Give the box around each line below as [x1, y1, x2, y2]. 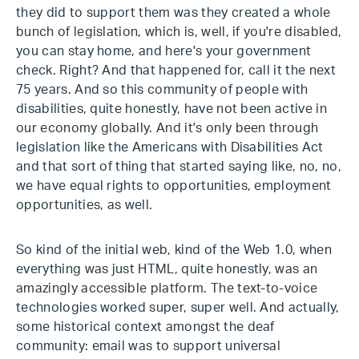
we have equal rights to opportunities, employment [16, 179, 332, 192]
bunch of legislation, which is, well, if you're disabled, [16, 26, 342, 38]
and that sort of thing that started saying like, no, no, [16, 160, 341, 173]
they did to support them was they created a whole [16, 6, 331, 19]
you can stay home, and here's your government [16, 45, 312, 58]
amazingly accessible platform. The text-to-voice [16, 282, 318, 295]
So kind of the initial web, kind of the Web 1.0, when [16, 244, 332, 256]
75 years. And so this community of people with [16, 83, 309, 96]
